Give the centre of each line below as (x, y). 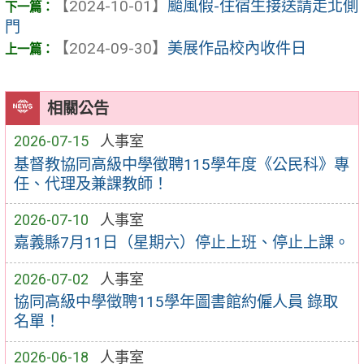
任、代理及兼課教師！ (91, 184)
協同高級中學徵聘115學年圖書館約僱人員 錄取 (175, 302)
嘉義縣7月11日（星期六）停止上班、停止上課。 (181, 243)
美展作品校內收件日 (237, 49)
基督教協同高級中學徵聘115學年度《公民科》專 (181, 164)
